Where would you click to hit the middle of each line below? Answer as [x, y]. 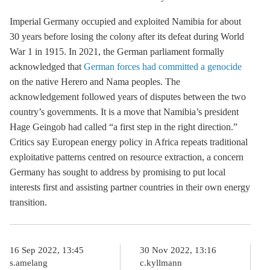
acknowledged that [47, 67]
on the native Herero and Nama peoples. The [95, 82]
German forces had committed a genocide [163, 67]
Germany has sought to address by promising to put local [118, 172]
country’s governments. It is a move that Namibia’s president [124, 112]
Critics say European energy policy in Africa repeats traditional [129, 142]
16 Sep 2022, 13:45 [47, 250]
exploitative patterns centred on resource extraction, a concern [127, 157]
